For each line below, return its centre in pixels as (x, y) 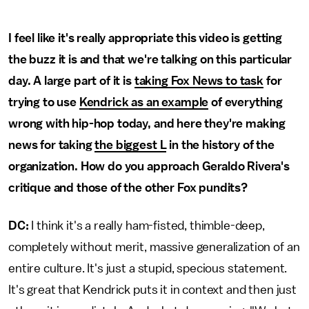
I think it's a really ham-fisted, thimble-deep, (148, 226)
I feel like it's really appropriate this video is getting (145, 38)
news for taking (52, 145)
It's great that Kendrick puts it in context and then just (152, 290)
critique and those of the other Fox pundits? (128, 188)
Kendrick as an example (144, 102)
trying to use (44, 102)
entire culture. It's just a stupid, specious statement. (148, 268)
